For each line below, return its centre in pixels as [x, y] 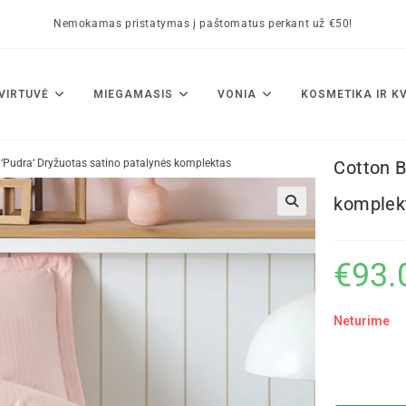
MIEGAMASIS [133, 94]
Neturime [362, 321]
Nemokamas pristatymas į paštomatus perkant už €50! [203, 24]
